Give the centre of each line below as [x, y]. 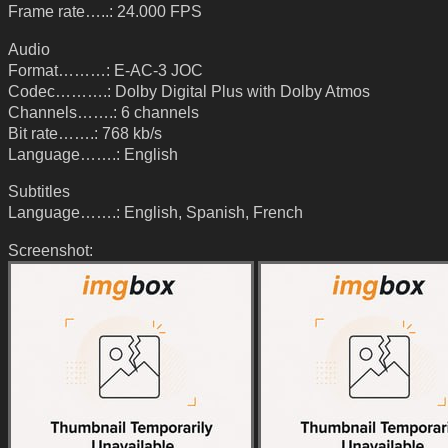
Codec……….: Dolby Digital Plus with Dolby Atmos [189, 90]
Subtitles [39, 191]
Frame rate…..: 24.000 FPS [105, 11]
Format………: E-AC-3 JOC [105, 69]
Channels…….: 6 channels [103, 111]
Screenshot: [50, 249]
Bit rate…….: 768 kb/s [85, 132]
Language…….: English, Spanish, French [155, 212]
